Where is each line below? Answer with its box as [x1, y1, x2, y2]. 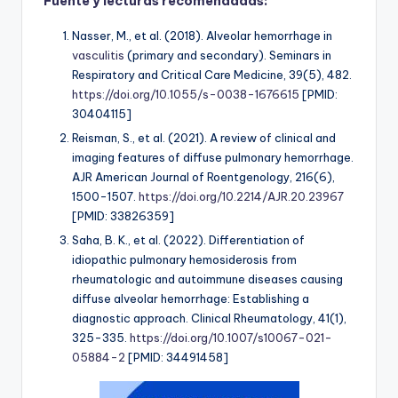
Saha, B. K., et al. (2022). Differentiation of [72, 233, 305, 248]
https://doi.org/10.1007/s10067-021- [130, 330, 332, 346]
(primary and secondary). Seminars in [124, 47, 331, 62]
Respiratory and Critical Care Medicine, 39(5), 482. [72, 67, 352, 82]
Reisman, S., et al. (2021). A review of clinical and [72, 131, 336, 146]
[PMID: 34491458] [125, 350, 228, 365]
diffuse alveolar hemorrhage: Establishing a [72, 291, 309, 306]
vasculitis [72, 47, 124, 62]
